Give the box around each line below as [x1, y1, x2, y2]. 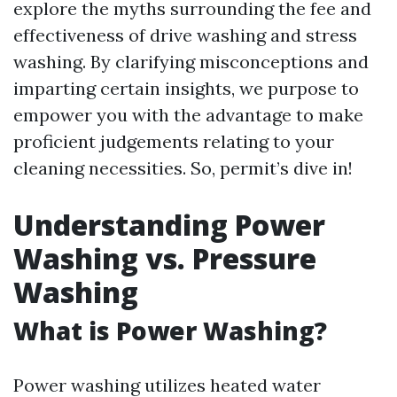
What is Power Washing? [13, 314, 327, 347]
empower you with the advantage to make [13, 104, 363, 126]
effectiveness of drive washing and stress [13, 24, 357, 46]
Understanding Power [13, 206, 325, 244]
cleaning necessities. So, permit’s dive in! [13, 157, 353, 179]
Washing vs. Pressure [13, 239, 316, 277]
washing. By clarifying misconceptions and [13, 51, 369, 73]
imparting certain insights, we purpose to [13, 77, 359, 99]
